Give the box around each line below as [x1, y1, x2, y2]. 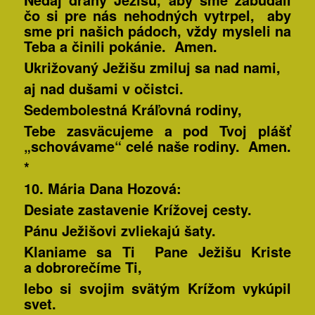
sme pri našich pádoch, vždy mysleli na [23, 20, 292, 41]
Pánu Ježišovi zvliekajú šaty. [23, 220, 216, 241]
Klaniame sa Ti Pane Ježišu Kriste [23, 241, 292, 262]
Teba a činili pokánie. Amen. [23, 36, 217, 57]
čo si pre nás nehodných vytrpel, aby [23, 5, 292, 26]
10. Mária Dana [23, 178, 123, 199]
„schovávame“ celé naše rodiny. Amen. [23, 136, 291, 157]
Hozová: [122, 178, 181, 199]
